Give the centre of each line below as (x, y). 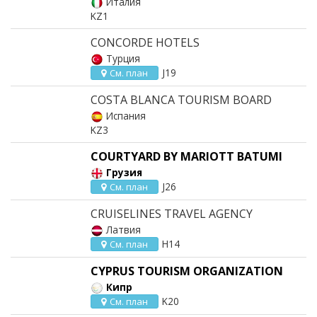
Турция (123, 58)
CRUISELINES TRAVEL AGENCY (172, 214)
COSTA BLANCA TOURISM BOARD (181, 100)
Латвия (123, 230)
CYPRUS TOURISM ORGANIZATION (187, 271)
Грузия (124, 172)
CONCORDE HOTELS (145, 42)
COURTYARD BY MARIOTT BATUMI (186, 156)
